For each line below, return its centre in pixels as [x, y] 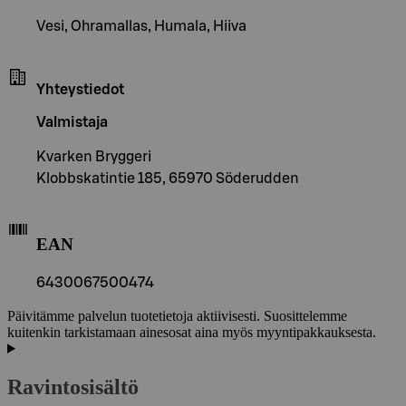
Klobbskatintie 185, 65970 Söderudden [168, 178]
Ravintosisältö [73, 387]
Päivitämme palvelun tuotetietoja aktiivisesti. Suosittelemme [177, 315]
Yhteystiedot [80, 89]
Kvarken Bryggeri [94, 156]
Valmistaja [72, 122]
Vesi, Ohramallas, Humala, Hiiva [141, 26]
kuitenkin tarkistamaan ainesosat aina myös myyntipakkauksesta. [192, 332]
